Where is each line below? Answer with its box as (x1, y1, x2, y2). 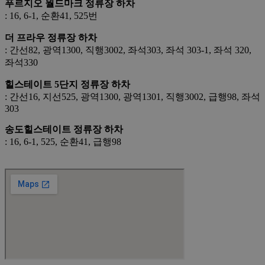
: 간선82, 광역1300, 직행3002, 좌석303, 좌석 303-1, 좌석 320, (5, 45, 251, 56)
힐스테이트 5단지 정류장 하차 (5, 79, 130, 90)
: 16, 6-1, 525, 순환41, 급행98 (5, 137, 121, 147)
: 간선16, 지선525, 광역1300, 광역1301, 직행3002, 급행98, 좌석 (5, 92, 260, 102)
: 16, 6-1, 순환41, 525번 (5, 11, 98, 21)
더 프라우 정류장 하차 (5, 33, 97, 43)
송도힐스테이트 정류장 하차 (5, 124, 123, 135)
